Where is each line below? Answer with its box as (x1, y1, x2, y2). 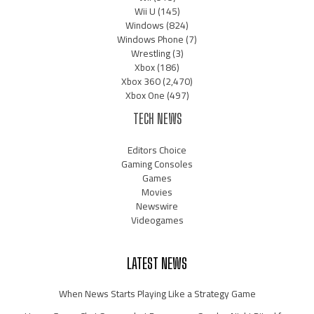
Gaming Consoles (121, 154, 193, 173)
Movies (142, 182, 172, 201)
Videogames (130, 210, 184, 229)
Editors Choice (128, 140, 186, 159)
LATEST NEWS (127, 254, 187, 272)
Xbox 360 (121, 72, 161, 91)
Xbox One (125, 86, 165, 105)
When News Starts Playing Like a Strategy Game (58, 284, 256, 303)
